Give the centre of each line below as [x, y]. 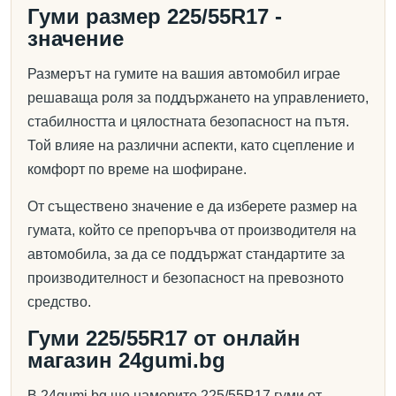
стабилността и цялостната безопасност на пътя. [188, 122]
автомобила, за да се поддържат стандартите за [186, 254]
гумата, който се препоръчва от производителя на [192, 230]
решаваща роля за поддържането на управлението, [198, 98]
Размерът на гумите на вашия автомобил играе [184, 74]
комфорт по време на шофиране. [137, 169]
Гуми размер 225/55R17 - [155, 16]
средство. [59, 302]
